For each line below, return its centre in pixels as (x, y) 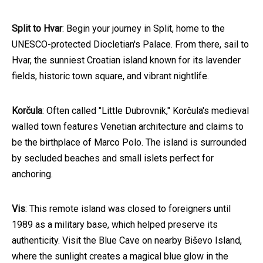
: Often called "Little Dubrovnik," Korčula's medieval (146, 111)
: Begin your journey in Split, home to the (144, 29)
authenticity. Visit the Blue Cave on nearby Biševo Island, (127, 241)
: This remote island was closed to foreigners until (128, 209)
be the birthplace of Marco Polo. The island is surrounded (129, 143)
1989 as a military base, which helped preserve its (115, 225)
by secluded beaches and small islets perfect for (113, 159)
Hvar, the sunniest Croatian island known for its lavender (126, 60)
